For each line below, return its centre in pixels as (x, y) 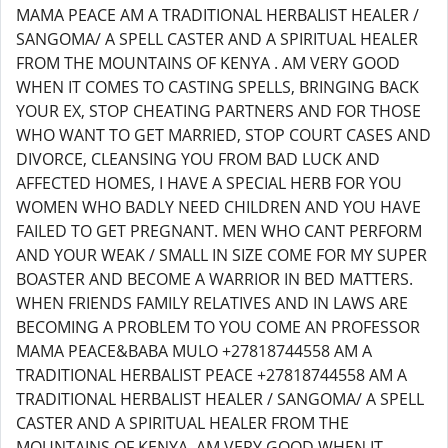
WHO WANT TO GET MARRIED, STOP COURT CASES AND (223, 135)
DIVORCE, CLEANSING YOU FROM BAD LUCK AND (198, 159)
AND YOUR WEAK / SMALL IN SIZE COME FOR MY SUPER (221, 255)
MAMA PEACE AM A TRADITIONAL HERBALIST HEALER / (217, 15)
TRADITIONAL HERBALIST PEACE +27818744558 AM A (211, 375)
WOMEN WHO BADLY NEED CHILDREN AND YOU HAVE (218, 207)
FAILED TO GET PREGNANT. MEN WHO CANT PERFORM (219, 231)
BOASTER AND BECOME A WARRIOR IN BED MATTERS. (214, 279)
